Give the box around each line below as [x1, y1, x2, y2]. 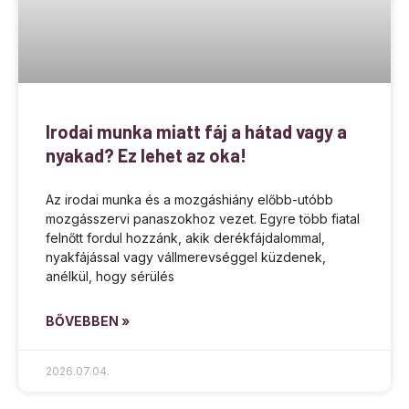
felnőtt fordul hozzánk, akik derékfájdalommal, [46, 230, 325, 246]
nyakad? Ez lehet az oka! [46, 144, 246, 167]
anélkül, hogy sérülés [46, 268, 174, 285]
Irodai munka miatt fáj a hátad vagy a [46, 121, 347, 143]
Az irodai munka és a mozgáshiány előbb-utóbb [46, 192, 333, 208]
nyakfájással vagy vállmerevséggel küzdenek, [46, 249, 326, 266]
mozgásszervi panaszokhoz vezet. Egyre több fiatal [46, 211, 360, 227]
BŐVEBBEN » [46, 313, 130, 330]
